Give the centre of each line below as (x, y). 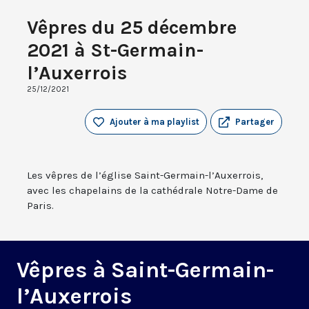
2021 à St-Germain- (115, 50)
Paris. (40, 206)
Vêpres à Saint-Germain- (145, 270)
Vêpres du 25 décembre (132, 28)
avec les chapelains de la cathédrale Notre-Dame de (152, 191)
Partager (255, 122)
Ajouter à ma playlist (154, 122)
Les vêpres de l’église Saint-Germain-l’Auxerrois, (145, 176)
